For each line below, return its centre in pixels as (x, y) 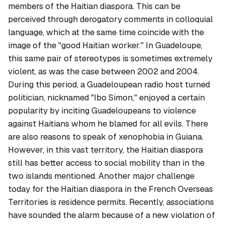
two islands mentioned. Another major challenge (101, 176)
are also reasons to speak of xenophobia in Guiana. (106, 136)
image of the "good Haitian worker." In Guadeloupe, (105, 45)
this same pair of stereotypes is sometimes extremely (110, 58)
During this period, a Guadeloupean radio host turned (109, 84)
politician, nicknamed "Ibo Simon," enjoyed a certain (106, 97)
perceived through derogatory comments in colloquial (110, 19)
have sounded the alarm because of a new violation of (111, 215)
